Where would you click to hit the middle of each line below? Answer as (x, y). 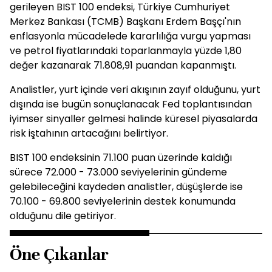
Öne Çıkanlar (59, 254)
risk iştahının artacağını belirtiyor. (89, 133)
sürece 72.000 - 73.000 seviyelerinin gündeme (118, 172)
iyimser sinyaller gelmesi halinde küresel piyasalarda (134, 119)
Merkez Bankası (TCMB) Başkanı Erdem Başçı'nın (125, 22)
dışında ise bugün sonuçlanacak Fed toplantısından (131, 104)
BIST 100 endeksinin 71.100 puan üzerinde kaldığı (121, 158)
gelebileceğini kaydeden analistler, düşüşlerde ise (126, 187)
